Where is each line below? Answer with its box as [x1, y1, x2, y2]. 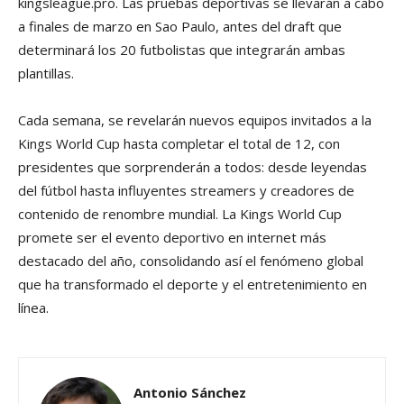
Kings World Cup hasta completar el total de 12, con [18, 134, 340, 153]
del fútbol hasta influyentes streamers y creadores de [18, 181, 354, 200]
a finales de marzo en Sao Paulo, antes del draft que [18, 17, 342, 36]
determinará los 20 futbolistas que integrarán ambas [18, 41, 345, 60]
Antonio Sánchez [133, 383, 246, 402]
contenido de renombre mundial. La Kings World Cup [18, 205, 342, 224]
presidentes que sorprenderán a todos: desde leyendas [18, 158, 367, 177]
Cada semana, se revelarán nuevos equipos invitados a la [18, 111, 372, 130]
